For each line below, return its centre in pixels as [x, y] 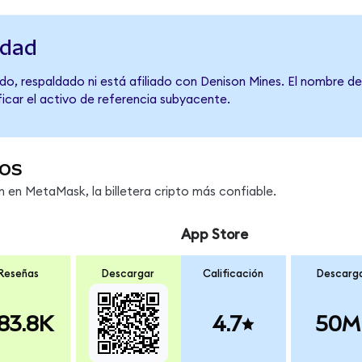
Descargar [128, 274]
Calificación [234, 274]
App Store [214, 234]
